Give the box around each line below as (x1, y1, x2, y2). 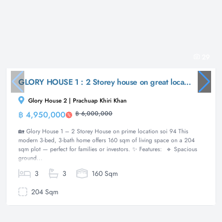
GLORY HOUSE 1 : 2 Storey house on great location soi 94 (184, 76, 192, 88)
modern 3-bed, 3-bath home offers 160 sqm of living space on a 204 (18, 135, 195, 145)
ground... (18, 153, 43, 163)
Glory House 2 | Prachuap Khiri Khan (26, 96, 127, 105)
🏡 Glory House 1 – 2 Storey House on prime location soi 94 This (18, 126, 188, 136)
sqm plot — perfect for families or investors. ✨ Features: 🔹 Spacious (18, 144, 197, 154)
